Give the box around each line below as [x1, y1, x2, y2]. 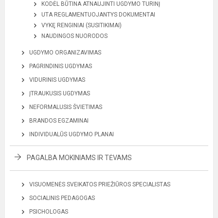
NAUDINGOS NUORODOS [41, 33, 108, 39]
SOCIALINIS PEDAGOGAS [29, 195, 95, 201]
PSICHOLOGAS [29, 208, 68, 215]
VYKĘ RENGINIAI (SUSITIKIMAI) [41, 22, 122, 29]
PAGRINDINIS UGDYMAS [29, 63, 92, 70]
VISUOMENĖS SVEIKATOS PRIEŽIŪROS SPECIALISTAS [29, 181, 170, 188]
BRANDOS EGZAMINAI [29, 117, 89, 124]
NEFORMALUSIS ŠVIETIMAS [29, 104, 102, 110]
